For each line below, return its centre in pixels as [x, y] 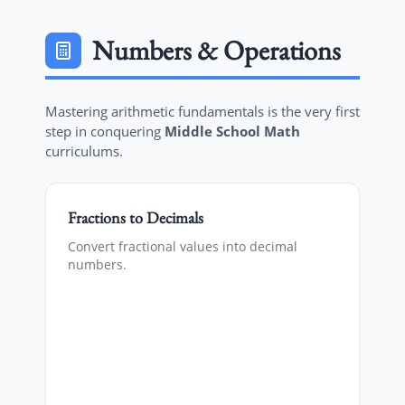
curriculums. [84, 151]
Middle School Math [232, 131]
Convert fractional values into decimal [183, 246]
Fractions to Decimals [136, 217]
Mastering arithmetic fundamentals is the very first [202, 111]
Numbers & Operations [217, 50]
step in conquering [105, 131]
